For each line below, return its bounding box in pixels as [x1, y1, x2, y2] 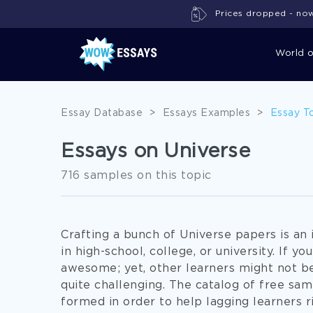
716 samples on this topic [61, 170, 212, 181]
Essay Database [61, 109, 143, 117]
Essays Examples [162, 109, 250, 117]
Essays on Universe [61, 143, 250, 160]
